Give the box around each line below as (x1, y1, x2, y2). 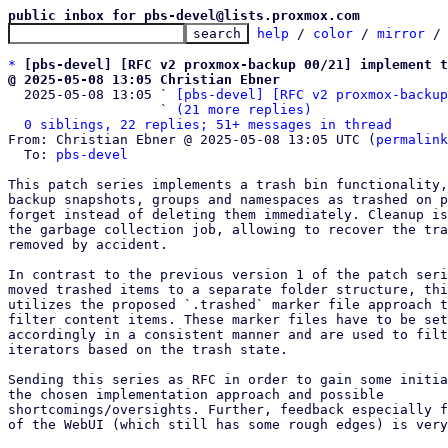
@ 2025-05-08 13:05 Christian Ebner (8, 72, 280, 87)
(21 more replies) (176, 102, 312, 117)
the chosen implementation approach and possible (8, 387, 384, 402)
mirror (377, 26, 425, 41)
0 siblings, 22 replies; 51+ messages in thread (24, 117, 392, 132)
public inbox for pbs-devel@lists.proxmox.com (8, 8, 360, 23)
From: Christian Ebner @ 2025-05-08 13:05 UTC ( (8, 132, 376, 147)
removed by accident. (8, 237, 168, 252)
